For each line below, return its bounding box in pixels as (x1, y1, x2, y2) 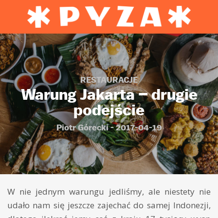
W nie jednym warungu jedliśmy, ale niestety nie (7, 186, 211, 198)
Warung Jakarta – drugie (20, 84, 198, 103)
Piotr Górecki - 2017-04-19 (56, 122, 162, 132)
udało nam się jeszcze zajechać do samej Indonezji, (7, 200, 211, 211)
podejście (73, 100, 145, 119)
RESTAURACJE (80, 74, 138, 85)
